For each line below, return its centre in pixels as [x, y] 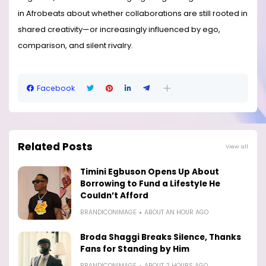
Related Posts [55, 147]
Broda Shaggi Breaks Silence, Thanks [161, 237]
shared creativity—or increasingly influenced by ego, [119, 29]
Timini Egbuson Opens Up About [150, 172]
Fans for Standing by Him [135, 249]
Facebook [56, 88]
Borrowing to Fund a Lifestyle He [150, 184]
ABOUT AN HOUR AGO [176, 213]
